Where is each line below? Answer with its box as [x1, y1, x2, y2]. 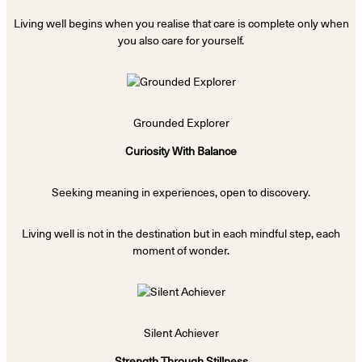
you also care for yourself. [118, 34, 244, 48]
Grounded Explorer [133, 116, 229, 130]
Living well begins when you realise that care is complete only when [13, 17, 349, 31]
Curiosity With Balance [125, 145, 237, 158]
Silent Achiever [143, 326, 219, 340]
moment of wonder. [133, 244, 229, 258]
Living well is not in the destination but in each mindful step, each [22, 227, 340, 241]
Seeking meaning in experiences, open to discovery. [52, 186, 310, 200]
